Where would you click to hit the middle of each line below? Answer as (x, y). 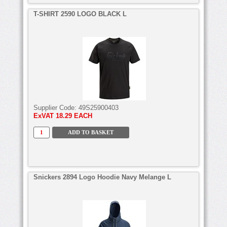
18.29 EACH (74, 116)
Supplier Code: (56, 107)
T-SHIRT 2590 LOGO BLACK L (80, 14)
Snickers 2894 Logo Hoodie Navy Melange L (102, 177)
